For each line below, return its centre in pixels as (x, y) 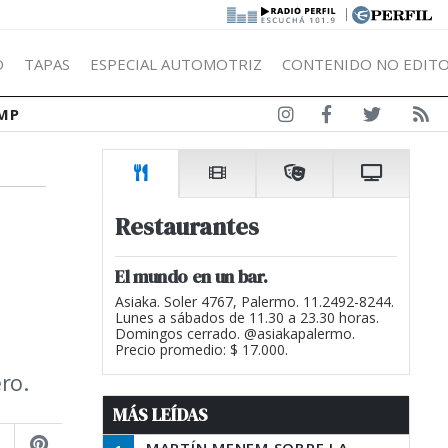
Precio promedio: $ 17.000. (201, 349)
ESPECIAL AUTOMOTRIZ (176, 63)
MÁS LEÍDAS (160, 415)
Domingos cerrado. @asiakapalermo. (235, 333)
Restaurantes (187, 226)
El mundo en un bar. (191, 276)
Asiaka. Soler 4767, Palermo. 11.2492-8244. (254, 301)
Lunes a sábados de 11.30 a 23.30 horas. (247, 317)
